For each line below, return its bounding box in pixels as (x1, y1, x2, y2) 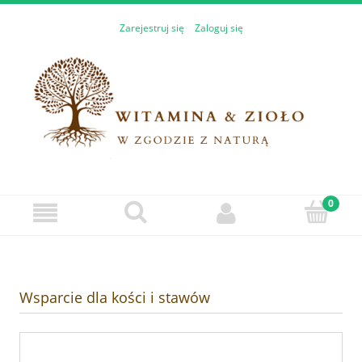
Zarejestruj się (119, 21, 184, 36)
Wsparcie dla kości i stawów (19, 287, 210, 307)
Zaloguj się (194, 21, 243, 36)
